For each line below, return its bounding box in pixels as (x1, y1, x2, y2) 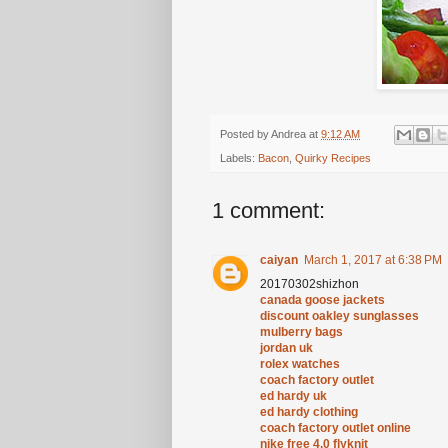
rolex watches (260, 357, 340, 372)
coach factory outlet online (260, 421, 411, 436)
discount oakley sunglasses (260, 309, 419, 324)
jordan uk (260, 341, 313, 356)
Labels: (220, 152, 258, 165)
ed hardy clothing (260, 405, 358, 420)
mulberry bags (260, 325, 343, 340)
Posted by (220, 128, 271, 141)
